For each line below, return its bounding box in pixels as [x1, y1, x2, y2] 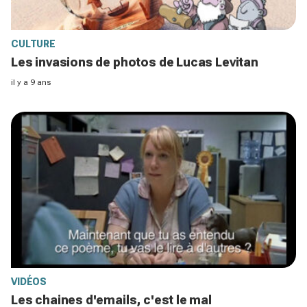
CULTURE [11, 38, 56, 49]
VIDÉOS [11, 275, 47, 287]
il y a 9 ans [11, 77, 51, 87]
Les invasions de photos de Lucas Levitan [11, 54, 258, 69]
